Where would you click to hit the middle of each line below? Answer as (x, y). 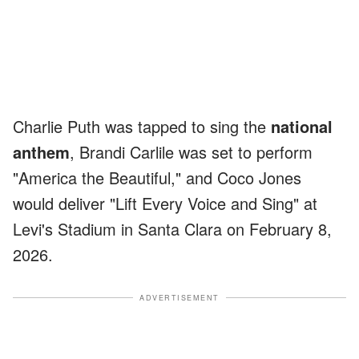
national (302, 126)
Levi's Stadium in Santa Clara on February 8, (172, 228)
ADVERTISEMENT (179, 297)
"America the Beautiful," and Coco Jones (157, 177)
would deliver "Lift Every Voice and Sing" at (165, 203)
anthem (41, 151)
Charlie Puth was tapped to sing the (142, 126)
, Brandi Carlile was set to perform (191, 151)
